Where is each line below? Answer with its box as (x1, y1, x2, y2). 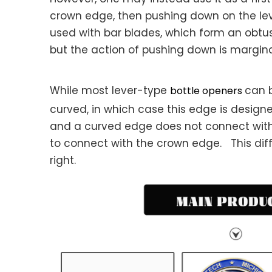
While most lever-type (50, 83, 170, 98)
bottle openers (170, 84, 245, 98)
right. (50, 153, 76, 168)
